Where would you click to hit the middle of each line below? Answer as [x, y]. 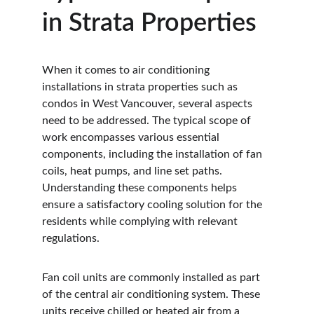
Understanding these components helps [141, 188]
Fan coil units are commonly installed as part [152, 278]
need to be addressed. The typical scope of [148, 121]
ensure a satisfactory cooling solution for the [153, 205]
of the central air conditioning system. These [152, 294]
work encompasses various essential [132, 137]
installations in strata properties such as [141, 87]
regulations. [71, 238]
